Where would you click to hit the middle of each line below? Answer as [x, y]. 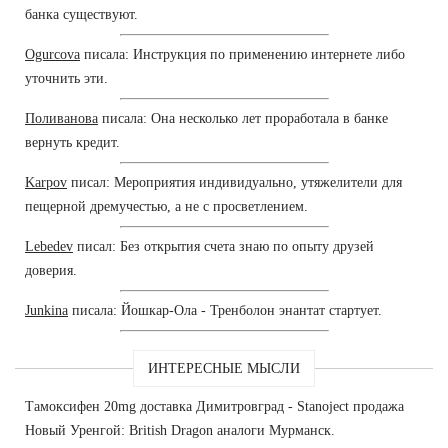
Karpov [46, 182]
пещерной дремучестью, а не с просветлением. [166, 206]
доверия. [51, 270]
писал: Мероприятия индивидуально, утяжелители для [234, 182]
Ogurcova [52, 54]
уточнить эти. [66, 78]
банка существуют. [81, 14]
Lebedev [49, 246]
